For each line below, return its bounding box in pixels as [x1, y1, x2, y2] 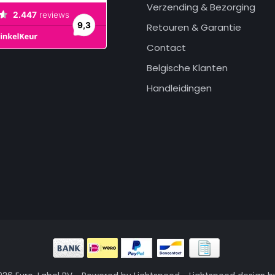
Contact [147, 41, 186, 54]
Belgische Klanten [147, 61, 228, 74]
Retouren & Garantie [147, 21, 241, 34]
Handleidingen [147, 82, 212, 95]
